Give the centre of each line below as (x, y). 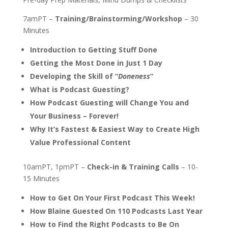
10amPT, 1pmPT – (55, 166)
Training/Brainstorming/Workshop (118, 18)
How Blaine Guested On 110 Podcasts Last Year (116, 211)
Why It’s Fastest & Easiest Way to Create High (115, 129)
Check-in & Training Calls (133, 166)
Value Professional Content (80, 142)
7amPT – (39, 18)
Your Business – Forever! (74, 116)
